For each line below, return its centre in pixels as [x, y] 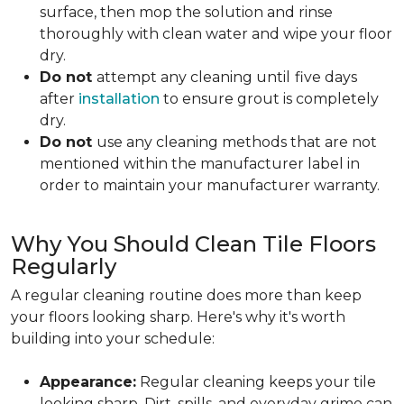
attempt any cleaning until [193, 77]
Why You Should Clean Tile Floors [193, 244]
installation [119, 99]
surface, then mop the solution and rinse [186, 12]
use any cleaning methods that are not [237, 142]
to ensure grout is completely [269, 99]
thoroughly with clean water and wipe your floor [216, 34]
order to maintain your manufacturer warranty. [210, 185]
